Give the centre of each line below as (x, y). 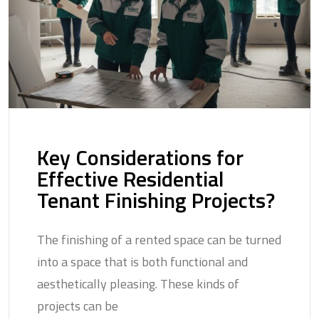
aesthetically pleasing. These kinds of (138, 284)
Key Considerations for (140, 158)
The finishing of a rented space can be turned (159, 240)
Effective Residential (130, 179)
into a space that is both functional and (142, 262)
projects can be (78, 306)
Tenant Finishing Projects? (156, 200)
